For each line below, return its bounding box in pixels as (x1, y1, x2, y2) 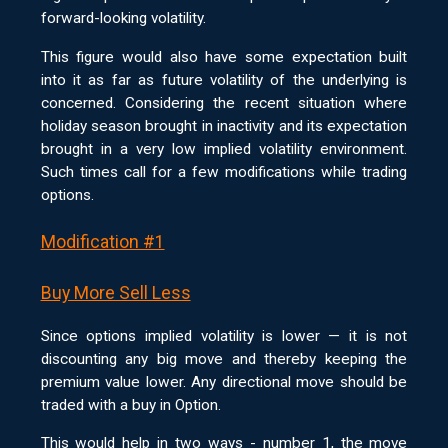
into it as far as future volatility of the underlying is (40, 70, 408, 89)
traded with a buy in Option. (40, 395, 221, 414)
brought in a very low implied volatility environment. (40, 139, 408, 158)
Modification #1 (40, 231, 165, 252)
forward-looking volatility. (40, 9, 206, 28)
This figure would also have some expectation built (40, 47, 408, 66)
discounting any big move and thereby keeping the (40, 349, 408, 368)
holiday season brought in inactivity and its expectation (40, 116, 408, 135)
